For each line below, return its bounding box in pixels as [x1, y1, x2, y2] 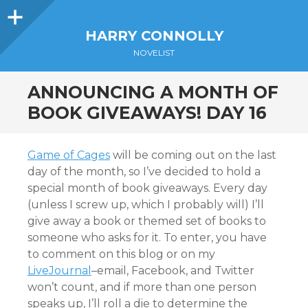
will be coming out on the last [110, 148, 276, 162]
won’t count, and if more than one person [27, 280, 256, 294]
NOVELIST [133, 47, 175, 58]
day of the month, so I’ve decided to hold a [27, 165, 261, 178]
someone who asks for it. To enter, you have [27, 231, 267, 244]
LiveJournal [27, 264, 91, 277]
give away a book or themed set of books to [27, 214, 266, 228]
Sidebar [27, 6, 69, 19]
